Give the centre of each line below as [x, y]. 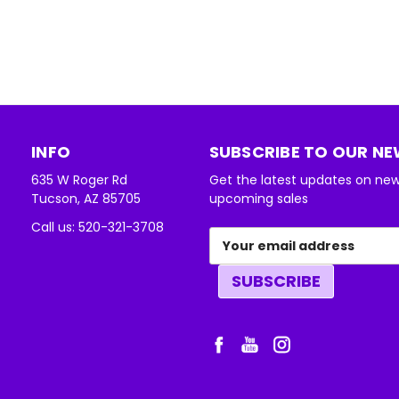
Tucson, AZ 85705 [86, 199]
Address [233, 255]
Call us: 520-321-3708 [98, 228]
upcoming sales [258, 199]
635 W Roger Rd [79, 180]
